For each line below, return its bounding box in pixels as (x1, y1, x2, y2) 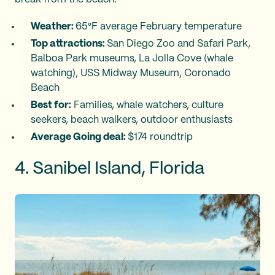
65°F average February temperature (76, 21, 242, 31)
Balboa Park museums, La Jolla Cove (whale (31, 53, 233, 63)
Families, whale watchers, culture (71, 100, 223, 110)
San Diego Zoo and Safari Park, (107, 39, 250, 48)
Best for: (31, 100, 71, 110)
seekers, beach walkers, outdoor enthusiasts (31, 115, 233, 125)
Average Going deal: (31, 132, 128, 142)
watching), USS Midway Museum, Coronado (31, 68, 231, 78)
